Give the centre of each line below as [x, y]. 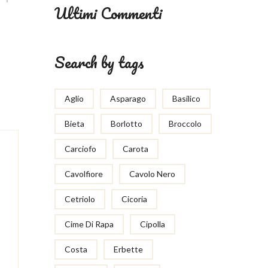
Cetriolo [80, 199]
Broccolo [185, 124]
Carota [135, 149]
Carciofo [80, 149]
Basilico [186, 98]
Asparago [128, 98]
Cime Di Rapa [89, 224]
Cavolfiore [84, 174]
